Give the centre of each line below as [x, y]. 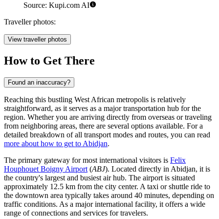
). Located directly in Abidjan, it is [158, 169]
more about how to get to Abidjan [56, 143]
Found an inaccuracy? [39, 82]
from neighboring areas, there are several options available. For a [103, 126]
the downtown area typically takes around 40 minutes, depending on [109, 195]
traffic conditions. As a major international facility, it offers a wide [105, 204]
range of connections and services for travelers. [76, 213]
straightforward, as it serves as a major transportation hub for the [102, 108]
